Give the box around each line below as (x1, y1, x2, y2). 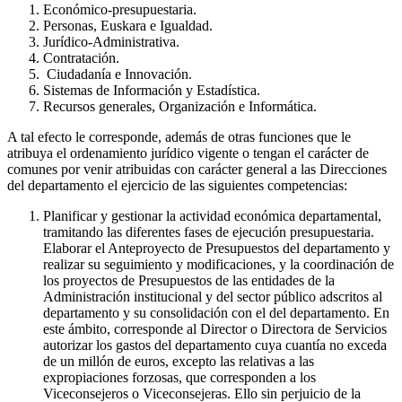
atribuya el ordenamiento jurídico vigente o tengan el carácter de (7, 145, 369, 162)
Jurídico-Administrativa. (43, 34, 179, 50)
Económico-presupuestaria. (43, 2, 197, 18)
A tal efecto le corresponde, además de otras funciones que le (7, 129, 351, 145)
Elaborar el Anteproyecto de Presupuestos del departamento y (43, 240, 390, 257)
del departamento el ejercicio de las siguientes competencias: (7, 178, 347, 194)
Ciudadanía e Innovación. (43, 66, 192, 83)
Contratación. (43, 50, 119, 66)
